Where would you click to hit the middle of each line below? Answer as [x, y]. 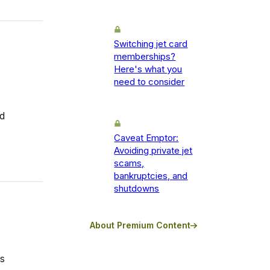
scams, [129, 163]
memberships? [145, 57]
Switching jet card [151, 44]
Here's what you [148, 69]
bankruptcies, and [151, 176]
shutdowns [137, 189]
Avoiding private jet [153, 151]
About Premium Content [140, 225]
